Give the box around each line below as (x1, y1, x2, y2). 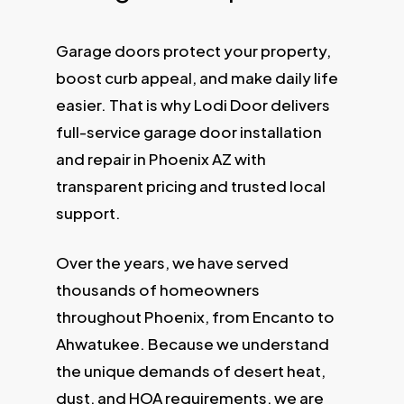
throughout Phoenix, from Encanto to (55, 307, 335, 327)
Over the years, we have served (55, 252, 289, 273)
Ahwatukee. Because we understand (55, 334, 329, 354)
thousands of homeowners (55, 280, 260, 300)
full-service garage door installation (55, 121, 322, 142)
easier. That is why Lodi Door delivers (55, 94, 330, 115)
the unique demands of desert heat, (55, 361, 326, 381)
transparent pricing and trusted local (55, 175, 326, 196)
